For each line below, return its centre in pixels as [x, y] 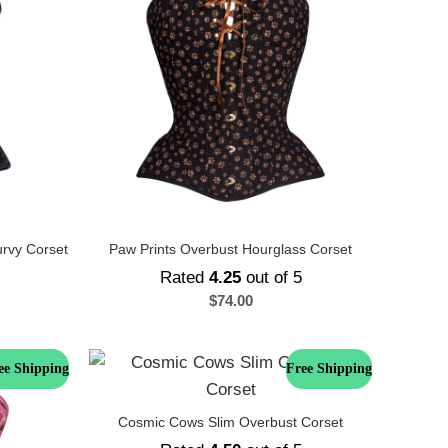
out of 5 [271, 277]
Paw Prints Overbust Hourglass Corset [230, 249]
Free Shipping [329, 368]
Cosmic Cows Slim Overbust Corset [230, 422]
